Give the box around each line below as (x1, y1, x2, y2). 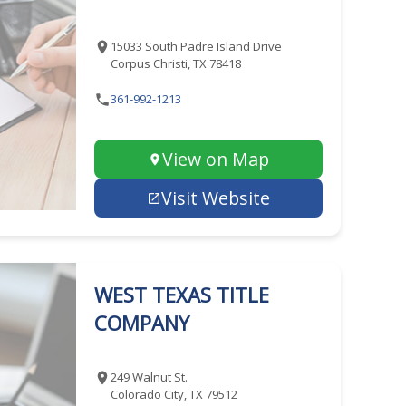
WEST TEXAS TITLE (93, 281, 269, 308)
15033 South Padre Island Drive (110, 38, 282, 54)
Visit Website (160, 186, 270, 210)
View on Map (161, 147, 269, 171)
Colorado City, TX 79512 (110, 386, 237, 402)
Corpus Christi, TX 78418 (110, 55, 241, 72)
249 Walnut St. (110, 369, 188, 385)
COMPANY (93, 309, 189, 336)
